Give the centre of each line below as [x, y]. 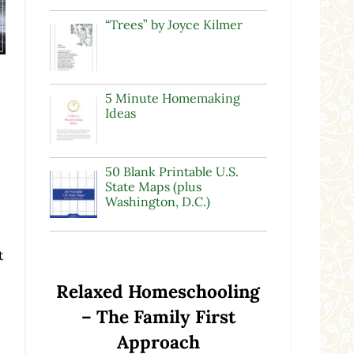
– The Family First [158, 317]
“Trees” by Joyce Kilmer [173, 25]
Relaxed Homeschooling [158, 292]
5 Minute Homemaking [172, 98]
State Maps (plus [153, 187]
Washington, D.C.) [157, 202]
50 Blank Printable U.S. [171, 172]
